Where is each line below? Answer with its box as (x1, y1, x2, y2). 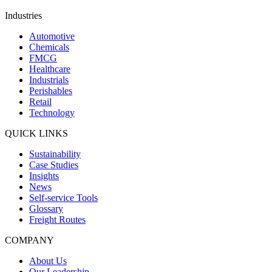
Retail (29, 96, 52, 107)
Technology (29, 107, 75, 118)
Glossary (29, 203, 63, 214)
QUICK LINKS (5, 127, 68, 138)
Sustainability (29, 148, 81, 159)
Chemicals (29, 41, 69, 52)
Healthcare (29, 63, 70, 74)
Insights (29, 170, 59, 181)
